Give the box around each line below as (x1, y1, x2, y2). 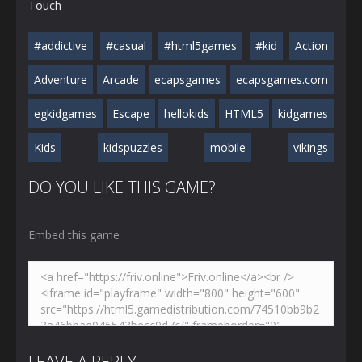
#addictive (34, 37, 87, 53)
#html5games (164, 37, 237, 53)
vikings (293, 139, 328, 155)
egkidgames (34, 105, 97, 121)
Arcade (103, 71, 139, 87)
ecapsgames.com (236, 71, 328, 87)
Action (295, 37, 328, 53)
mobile (210, 139, 246, 155)
